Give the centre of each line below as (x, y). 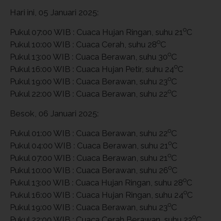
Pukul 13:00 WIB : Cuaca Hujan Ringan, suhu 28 (96, 182)
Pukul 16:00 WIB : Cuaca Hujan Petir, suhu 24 (92, 69)
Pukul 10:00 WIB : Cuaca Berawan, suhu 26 (89, 170)
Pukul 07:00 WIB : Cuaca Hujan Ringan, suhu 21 (96, 32)
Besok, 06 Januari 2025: (54, 113)
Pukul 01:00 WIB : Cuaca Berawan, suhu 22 (89, 133)
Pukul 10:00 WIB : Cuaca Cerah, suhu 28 (83, 44)
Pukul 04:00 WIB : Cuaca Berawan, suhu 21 (89, 145)
